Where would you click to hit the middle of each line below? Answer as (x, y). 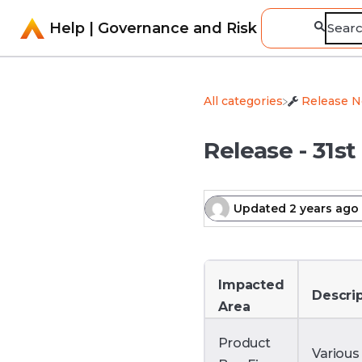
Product (244, 343)
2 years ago (324, 208)
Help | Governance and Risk (153, 28)
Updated (262, 208)
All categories (244, 101)
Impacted (251, 285)
